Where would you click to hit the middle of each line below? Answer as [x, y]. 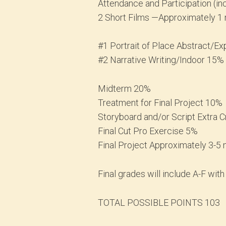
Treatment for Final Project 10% [160, 103]
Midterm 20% [125, 89]
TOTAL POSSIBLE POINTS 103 [159, 202]
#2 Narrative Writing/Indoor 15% [161, 60]
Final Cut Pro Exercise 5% [148, 131]
